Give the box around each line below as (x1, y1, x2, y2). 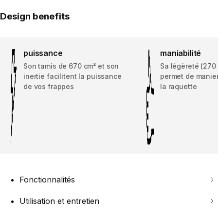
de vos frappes (23, 82, 74, 91)
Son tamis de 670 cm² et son (23, 62, 119, 71)
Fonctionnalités (19, 175, 75, 185)
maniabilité (160, 48, 201, 58)
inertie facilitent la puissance (23, 72, 122, 81)
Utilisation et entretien (19, 196, 99, 206)
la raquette (160, 82, 197, 91)
